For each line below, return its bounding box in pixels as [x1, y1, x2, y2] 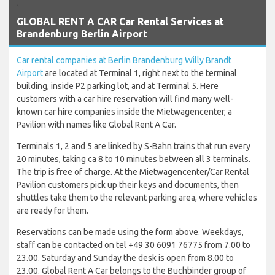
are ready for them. [17, 205, 88, 215]
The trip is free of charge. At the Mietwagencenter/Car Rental [17, 166, 249, 177]
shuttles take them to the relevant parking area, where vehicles [17, 192, 257, 203]
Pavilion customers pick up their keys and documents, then [17, 179, 239, 190]
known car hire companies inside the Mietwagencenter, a [17, 106, 232, 117]
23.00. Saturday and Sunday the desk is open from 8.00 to [17, 252, 234, 263]
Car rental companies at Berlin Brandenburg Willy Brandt [17, 55, 231, 65]
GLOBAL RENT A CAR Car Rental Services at [17, 15, 224, 27]
